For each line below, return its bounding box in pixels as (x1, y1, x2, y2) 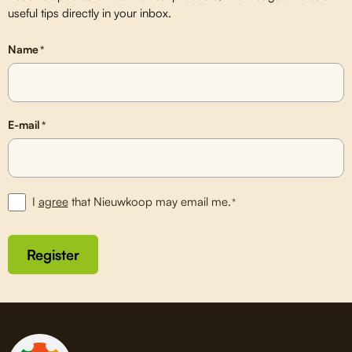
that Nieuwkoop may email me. (68, 194, 231, 209)
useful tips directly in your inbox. (8, 5, 171, 20)
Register (27, 245, 79, 263)
